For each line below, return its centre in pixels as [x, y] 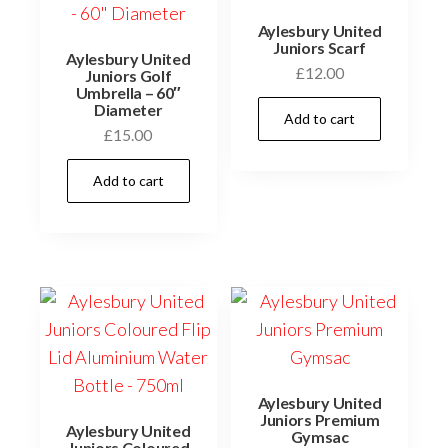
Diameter [128, 109]
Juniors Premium [320, 420]
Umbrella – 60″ [128, 92]
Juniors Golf [128, 75]
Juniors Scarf [320, 47]
